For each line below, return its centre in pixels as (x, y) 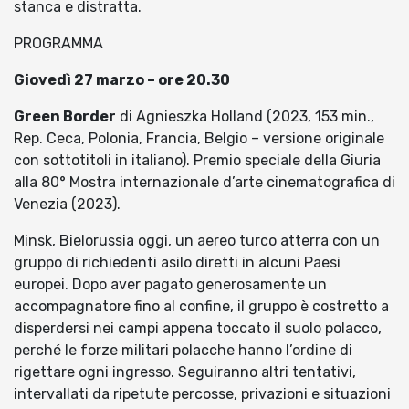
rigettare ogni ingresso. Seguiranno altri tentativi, (185, 372)
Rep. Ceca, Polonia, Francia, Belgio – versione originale (199, 139)
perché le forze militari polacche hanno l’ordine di (183, 351)
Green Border (65, 117)
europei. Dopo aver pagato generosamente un (170, 285)
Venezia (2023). (67, 204)
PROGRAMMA (58, 44)
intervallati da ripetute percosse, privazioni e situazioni (202, 394)
